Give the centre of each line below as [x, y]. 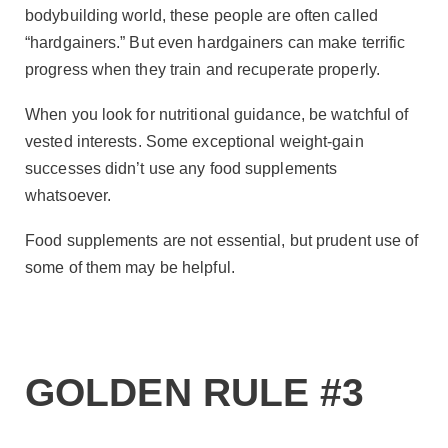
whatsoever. [68, 196]
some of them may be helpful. [130, 268]
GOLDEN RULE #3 [195, 392]
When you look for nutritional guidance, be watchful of [217, 115]
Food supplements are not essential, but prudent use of [222, 241]
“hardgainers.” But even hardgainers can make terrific [215, 42]
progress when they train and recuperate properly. [202, 69]
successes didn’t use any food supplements [181, 169]
